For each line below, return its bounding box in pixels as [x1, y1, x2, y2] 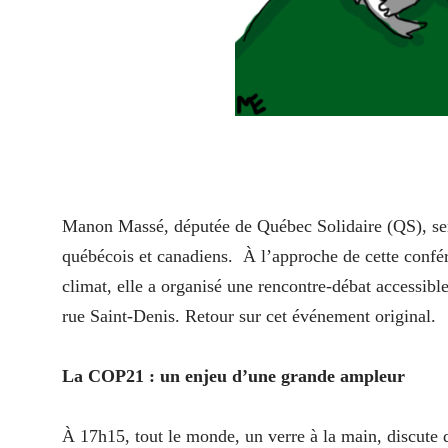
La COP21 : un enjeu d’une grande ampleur [62, 366, 405, 387]
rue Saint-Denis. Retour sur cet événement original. [62, 306, 436, 327]
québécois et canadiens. [62, 246, 233, 267]
